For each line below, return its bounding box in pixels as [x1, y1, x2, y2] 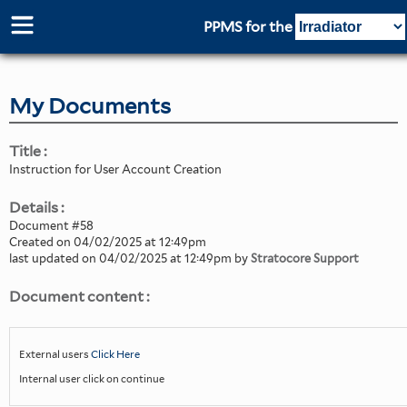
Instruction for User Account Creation [9, 162, 222, 176]
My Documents [9, 92, 171, 119]
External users [19, 348, 91, 361]
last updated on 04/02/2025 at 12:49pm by [9, 251, 251, 265]
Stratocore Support [251, 251, 359, 265]
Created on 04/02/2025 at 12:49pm [9, 234, 206, 249]
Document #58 [9, 218, 94, 233]
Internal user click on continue [19, 372, 164, 386]
